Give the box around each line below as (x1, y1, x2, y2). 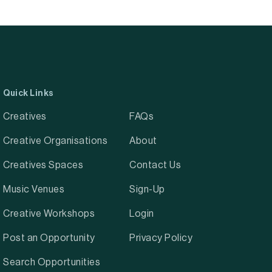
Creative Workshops (3, 209, 95, 219)
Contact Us (129, 160, 182, 170)
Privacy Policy (129, 233, 193, 243)
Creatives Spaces (3, 160, 84, 170)
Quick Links (3, 89, 54, 98)
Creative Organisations (3, 136, 108, 146)
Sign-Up (129, 185, 165, 194)
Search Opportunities (3, 257, 101, 267)
